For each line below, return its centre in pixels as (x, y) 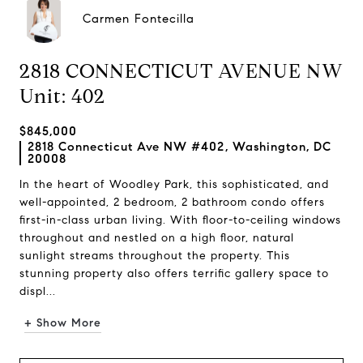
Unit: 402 (62, 96)
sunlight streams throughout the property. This (155, 256)
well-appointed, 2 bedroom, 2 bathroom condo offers (172, 202)
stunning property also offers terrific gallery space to (174, 273)
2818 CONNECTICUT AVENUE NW (181, 71)
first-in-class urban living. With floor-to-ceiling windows (180, 220)
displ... (38, 291)
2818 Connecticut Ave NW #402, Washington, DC (179, 147)
